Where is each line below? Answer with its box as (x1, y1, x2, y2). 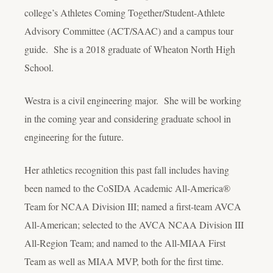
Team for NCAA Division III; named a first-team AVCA (24, 200, 241, 213)
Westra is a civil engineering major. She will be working (24, 94, 241, 107)
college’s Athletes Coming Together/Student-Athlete (24, 6, 225, 19)
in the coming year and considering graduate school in (24, 112, 231, 126)
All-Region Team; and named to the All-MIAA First (24, 236, 225, 250)
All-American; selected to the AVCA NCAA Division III (24, 218, 244, 232)
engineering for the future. (24, 130, 124, 144)
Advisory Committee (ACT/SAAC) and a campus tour (24, 24, 233, 38)
